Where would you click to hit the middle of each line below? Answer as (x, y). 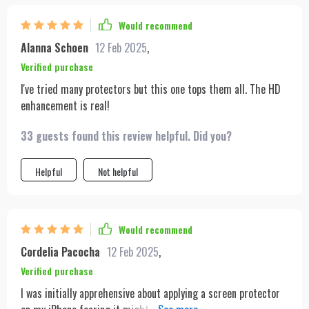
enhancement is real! (65, 105)
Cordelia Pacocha (60, 251)
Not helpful (118, 171)
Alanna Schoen (54, 47)
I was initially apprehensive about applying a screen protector (150, 293)
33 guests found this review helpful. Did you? (126, 136)
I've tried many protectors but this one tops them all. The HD (151, 89)
